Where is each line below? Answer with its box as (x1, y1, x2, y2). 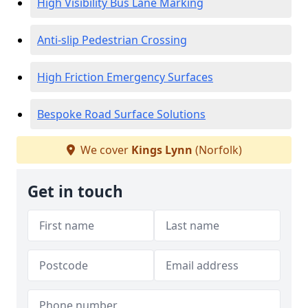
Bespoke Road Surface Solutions (37, 107, 206, 122)
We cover (77, 142, 131, 157)
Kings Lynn (131, 142, 192, 157)
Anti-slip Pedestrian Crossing (37, 32, 187, 47)
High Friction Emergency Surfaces (37, 69, 213, 85)
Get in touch (27, 181, 123, 202)
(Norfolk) (192, 142, 242, 157)
